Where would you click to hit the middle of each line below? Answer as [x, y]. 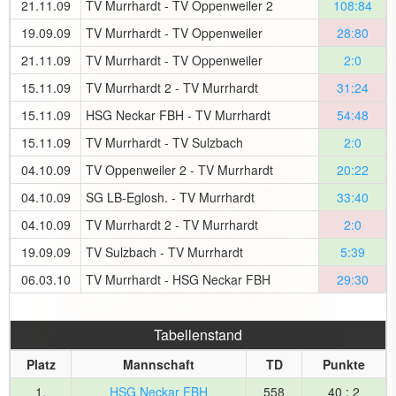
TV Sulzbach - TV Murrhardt [164, 252]
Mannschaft [159, 364]
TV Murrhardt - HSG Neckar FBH [178, 279]
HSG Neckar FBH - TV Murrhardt [178, 115]
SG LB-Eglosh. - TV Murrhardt [170, 197]
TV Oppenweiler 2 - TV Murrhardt [179, 170]
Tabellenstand [198, 335]
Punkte [344, 364]
